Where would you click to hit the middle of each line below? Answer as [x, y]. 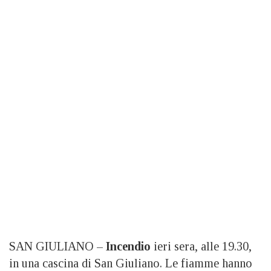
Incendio [128, 246]
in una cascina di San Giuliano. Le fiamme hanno [131, 263]
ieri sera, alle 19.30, [201, 246]
